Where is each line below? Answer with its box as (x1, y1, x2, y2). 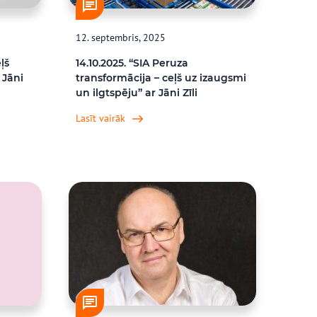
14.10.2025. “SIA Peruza (76, 57, 189, 69)
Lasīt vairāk (76, 112, 126, 125)
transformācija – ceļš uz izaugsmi (76, 71, 247, 84)
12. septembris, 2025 (76, 31, 166, 44)
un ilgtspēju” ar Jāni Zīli (76, 86, 198, 99)
